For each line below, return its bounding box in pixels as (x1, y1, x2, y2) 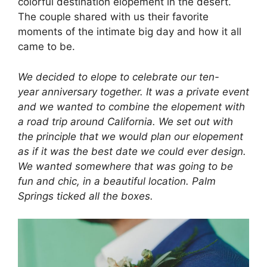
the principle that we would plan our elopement (18, 130, 243, 142)
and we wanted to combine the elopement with (18, 100, 245, 113)
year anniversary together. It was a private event (18, 85, 249, 98)
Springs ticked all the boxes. (18, 190, 156, 202)
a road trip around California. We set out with (18, 115, 233, 128)
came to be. (18, 41, 75, 53)
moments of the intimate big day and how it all (18, 26, 241, 38)
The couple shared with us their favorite (18, 11, 209, 23)
